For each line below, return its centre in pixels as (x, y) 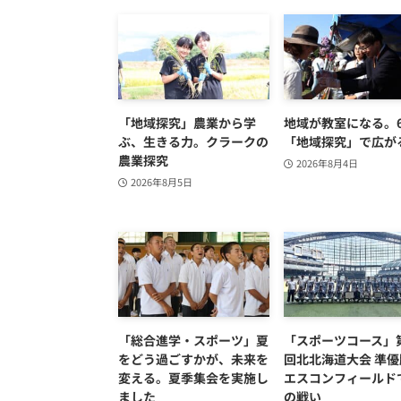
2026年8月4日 (327, 163)
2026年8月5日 (161, 182)
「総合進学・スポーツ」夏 (193, 341)
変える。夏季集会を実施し (193, 378)
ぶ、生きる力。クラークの (193, 142)
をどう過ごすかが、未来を (193, 359)
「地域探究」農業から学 (187, 123)
